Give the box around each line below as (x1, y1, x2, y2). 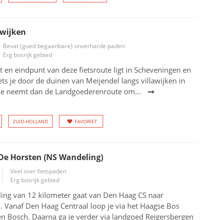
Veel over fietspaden (10, 167, 66, 175)
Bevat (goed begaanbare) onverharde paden (2, 42, 125, 50)
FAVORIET (74, 118, 97, 125)
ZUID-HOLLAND (12, 118, 48, 125)
